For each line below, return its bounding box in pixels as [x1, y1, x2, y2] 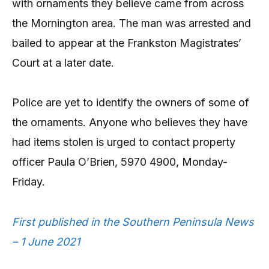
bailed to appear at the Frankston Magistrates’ [12, 37, 241, 50]
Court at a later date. [12, 56, 114, 70]
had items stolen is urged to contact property [12, 136, 235, 149]
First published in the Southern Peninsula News [12, 215, 254, 228]
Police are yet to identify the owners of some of [12, 96, 249, 109]
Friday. [12, 175, 45, 189]
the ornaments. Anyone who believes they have [12, 116, 247, 129]
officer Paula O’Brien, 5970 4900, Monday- [12, 156, 228, 169]
